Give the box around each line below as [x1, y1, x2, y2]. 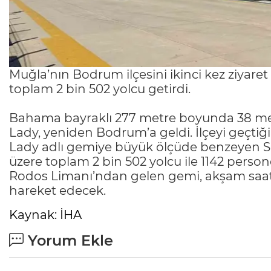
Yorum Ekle [24, 232, 113, 250]
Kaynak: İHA [9, 207, 82, 223]
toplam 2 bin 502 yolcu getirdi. [9, 82, 191, 97]
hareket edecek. [9, 183, 106, 198]
